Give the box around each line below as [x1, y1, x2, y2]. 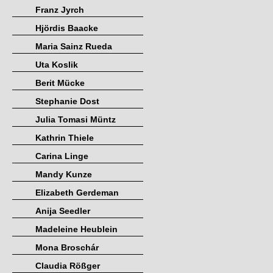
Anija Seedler [35, 207, 90, 216]
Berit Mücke [35, 79, 85, 88]
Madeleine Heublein [35, 225, 118, 234]
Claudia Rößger [35, 261, 100, 271]
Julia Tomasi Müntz [35, 115, 116, 124]
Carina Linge [35, 152, 88, 161]
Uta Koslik [35, 60, 78, 69]
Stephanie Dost [35, 97, 99, 106]
